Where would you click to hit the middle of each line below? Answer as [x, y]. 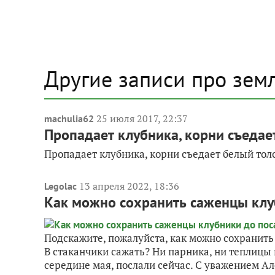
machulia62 [69, 118]
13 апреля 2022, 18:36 [129, 186]
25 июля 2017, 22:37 [142, 118]
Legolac [60, 186]
